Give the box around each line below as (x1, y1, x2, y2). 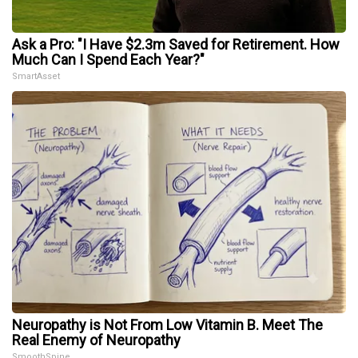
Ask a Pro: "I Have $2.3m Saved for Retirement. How (12, 35, 340, 53)
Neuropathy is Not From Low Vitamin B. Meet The (12, 316, 323, 333)
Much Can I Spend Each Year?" (12, 50, 205, 68)
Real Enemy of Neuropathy (12, 331, 181, 348)
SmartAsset (12, 70, 60, 82)
